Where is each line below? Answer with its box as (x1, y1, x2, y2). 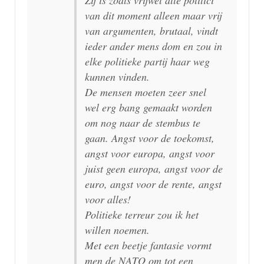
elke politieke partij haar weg (85, 54, 210, 68)
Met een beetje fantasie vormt (85, 237, 212, 252)
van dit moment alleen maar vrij (85, 8, 222, 22)
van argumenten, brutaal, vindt (85, 23, 218, 38)
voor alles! (85, 192, 131, 206)
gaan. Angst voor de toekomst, (85, 130, 214, 145)
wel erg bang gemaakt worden (85, 100, 212, 114)
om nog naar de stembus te (85, 115, 200, 130)
